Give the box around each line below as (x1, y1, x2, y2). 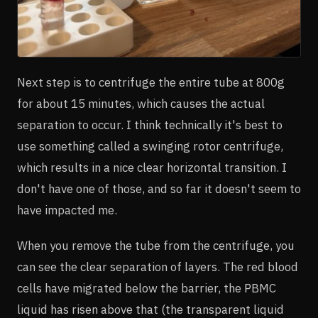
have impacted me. (17, 202, 117, 218)
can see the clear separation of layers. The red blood (17, 258, 298, 275)
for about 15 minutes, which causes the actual (17, 95, 265, 111)
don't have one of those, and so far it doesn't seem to (17, 180, 301, 197)
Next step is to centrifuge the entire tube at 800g (17, 74, 285, 90)
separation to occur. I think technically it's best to (17, 116, 283, 133)
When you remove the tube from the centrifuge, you (17, 237, 295, 253)
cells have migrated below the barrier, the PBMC (17, 280, 276, 296)
